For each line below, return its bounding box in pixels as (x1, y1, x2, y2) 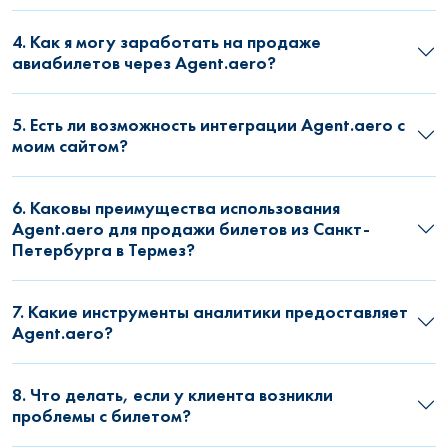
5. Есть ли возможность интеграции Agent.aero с (12, 113, 405, 137)
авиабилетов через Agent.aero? (12, 51, 276, 75)
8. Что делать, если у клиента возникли (12, 383, 333, 407)
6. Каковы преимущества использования (12, 196, 340, 220)
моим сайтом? (12, 134, 128, 158)
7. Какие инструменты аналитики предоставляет (12, 300, 408, 324)
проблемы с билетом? (12, 404, 191, 428)
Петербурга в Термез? (12, 238, 195, 262)
